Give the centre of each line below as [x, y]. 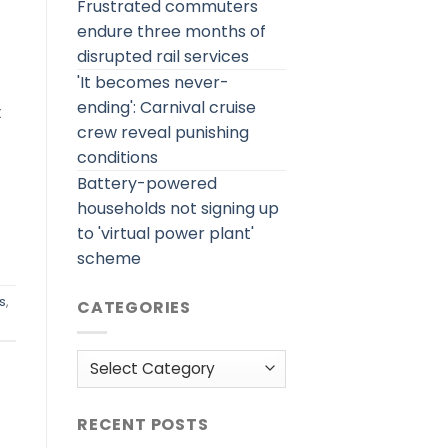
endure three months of [171, 31]
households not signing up [178, 208]
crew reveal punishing [163, 132]
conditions [117, 157]
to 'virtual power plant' [165, 233]
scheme [109, 258]
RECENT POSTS [143, 425]
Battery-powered [147, 183]
